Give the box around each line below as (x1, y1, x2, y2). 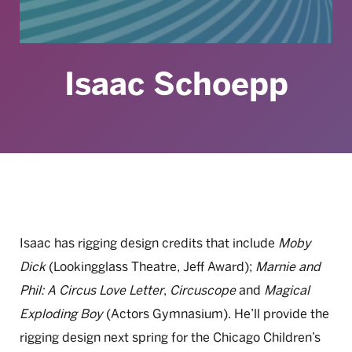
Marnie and (255, 259, 321, 274)
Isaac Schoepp (64, 65, 288, 103)
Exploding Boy (20, 306, 103, 321)
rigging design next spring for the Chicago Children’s (20, 330, 321, 345)
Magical (264, 283, 310, 298)
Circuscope (170, 283, 236, 298)
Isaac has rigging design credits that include (20, 236, 278, 251)
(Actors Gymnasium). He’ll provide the (103, 306, 329, 321)
